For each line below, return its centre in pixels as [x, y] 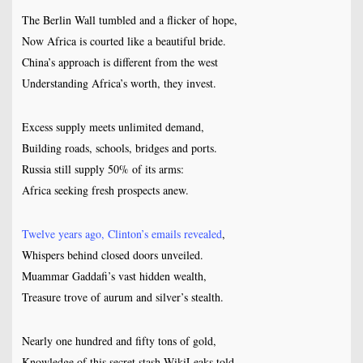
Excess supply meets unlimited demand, [113, 127]
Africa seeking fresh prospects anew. [105, 190]
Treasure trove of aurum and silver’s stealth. [122, 297]
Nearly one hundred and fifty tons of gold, [119, 341]
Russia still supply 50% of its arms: [102, 169]
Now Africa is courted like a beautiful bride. [124, 41]
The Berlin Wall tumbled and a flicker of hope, [129, 20]
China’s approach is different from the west [120, 62]
